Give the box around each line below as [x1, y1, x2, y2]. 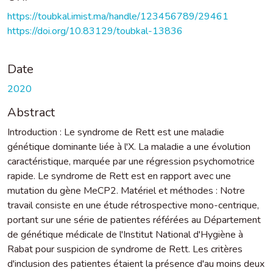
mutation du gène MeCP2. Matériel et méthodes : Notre [7, 183, 245, 197]
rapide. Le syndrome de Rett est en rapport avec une [7, 169, 231, 183]
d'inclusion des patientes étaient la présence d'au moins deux [7, 257, 264, 271]
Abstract [7, 104, 55, 121]
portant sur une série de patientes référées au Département [7, 213, 261, 227]
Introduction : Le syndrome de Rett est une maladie [7, 125, 224, 139]
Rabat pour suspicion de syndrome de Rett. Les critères [7, 242, 243, 256]
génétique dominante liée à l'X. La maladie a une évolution [7, 140, 250, 154]
